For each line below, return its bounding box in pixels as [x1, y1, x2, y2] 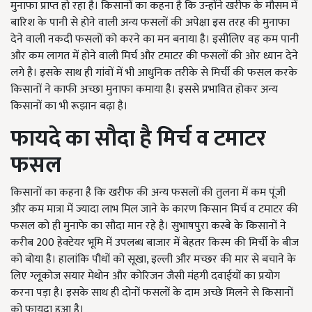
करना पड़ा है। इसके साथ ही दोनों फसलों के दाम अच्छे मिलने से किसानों [10, 283, 293, 302]
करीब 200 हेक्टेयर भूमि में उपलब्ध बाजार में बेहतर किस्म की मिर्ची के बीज [10, 233, 299, 252]
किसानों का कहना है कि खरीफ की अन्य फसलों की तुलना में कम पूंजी [10, 183, 286, 202]
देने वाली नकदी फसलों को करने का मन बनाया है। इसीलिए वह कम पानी [10, 30, 299, 49]
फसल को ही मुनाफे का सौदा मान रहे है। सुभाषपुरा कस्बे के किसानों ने [10, 217, 286, 235]
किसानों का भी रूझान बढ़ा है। [10, 97, 127, 116]
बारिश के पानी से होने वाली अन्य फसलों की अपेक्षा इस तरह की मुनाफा [10, 13, 290, 32]
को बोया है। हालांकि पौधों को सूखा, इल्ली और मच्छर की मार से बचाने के [10, 250, 296, 269]
